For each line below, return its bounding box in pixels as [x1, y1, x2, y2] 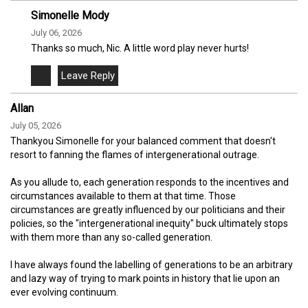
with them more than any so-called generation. [10, 232, 212, 243]
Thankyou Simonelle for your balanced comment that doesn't [10, 135, 276, 147]
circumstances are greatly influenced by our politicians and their [10, 204, 285, 216]
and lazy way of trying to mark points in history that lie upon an [10, 273, 280, 285]
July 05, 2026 [10, 120, 61, 131]
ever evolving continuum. [10, 287, 118, 298]
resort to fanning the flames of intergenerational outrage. [10, 149, 259, 161]
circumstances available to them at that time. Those [10, 190, 236, 202]
